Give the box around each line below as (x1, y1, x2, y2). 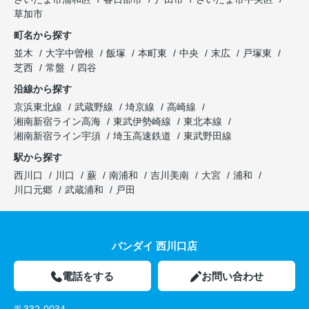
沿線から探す (14, 83, 72, 94)
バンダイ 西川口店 (112, 239, 197, 252)
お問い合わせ (201, 270, 263, 282)
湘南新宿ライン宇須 (14, 130, 103, 141)
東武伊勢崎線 (113, 115, 174, 127)
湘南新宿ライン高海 (14, 115, 103, 127)
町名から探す (14, 29, 72, 41)
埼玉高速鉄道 (113, 130, 174, 141)
